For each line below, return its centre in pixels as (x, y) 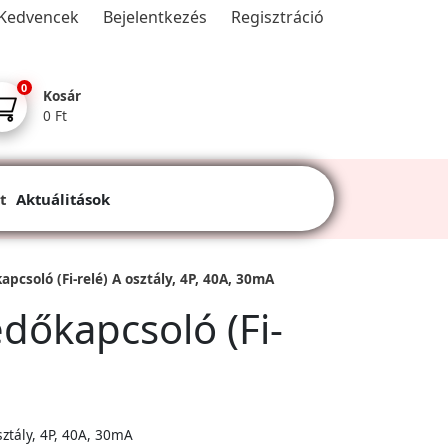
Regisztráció (277, 17)
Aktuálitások (63, 198)
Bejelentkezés (155, 17)
